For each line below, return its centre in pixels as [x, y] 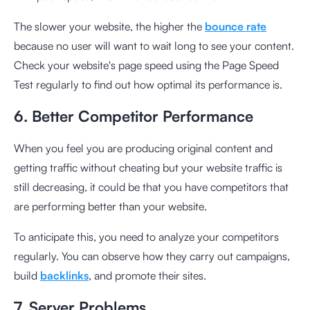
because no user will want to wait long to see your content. [154, 45]
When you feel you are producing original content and [143, 148]
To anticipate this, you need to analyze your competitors [146, 236]
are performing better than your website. [110, 206]
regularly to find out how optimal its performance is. [158, 84]
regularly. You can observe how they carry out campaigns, [152, 256]
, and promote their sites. [147, 275]
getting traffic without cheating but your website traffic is [148, 167]
